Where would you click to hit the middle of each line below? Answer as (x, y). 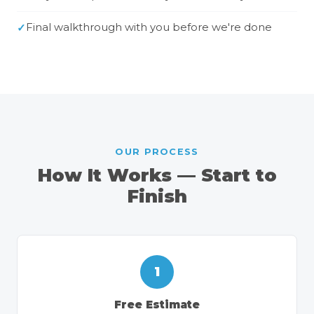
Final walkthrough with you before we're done (149, 27)
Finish (157, 196)
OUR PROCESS (157, 152)
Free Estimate (157, 305)
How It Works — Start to (157, 175)
